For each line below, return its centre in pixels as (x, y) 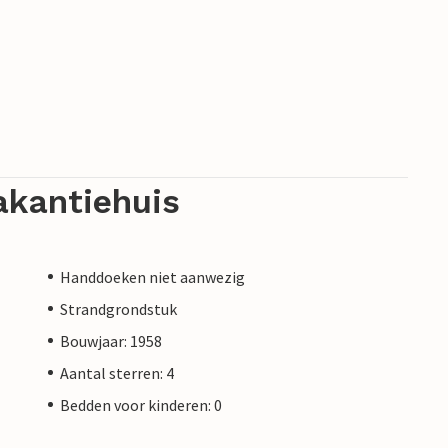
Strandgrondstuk (118, 308)
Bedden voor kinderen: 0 (141, 404)
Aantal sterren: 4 (117, 372)
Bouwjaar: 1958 (111, 340)
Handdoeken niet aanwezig (152, 276)
